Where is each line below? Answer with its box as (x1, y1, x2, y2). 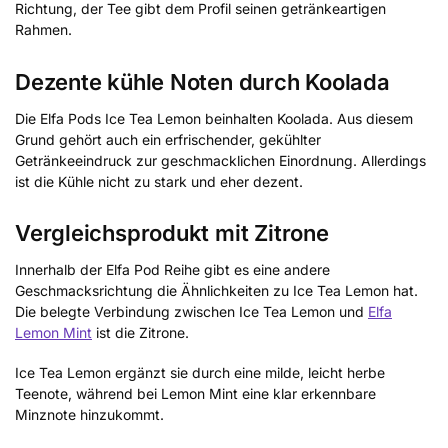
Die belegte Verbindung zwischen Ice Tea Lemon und (15, 303, 368, 321)
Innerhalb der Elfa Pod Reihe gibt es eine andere (15, 261, 330, 279)
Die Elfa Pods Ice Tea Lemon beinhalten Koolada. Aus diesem (15, 109, 413, 127)
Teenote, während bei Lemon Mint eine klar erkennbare (15, 385, 376, 403)
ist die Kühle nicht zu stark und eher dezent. (15, 172, 303, 190)
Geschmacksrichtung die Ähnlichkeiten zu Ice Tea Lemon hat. (15, 282, 418, 300)
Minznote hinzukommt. (15, 406, 164, 424)
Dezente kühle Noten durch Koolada (15, 68, 390, 95)
